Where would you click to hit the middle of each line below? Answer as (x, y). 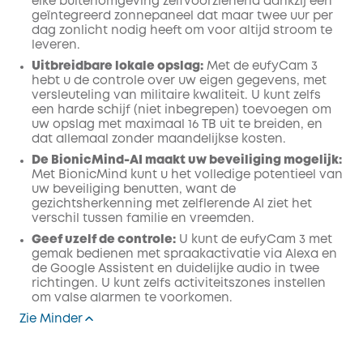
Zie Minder (51, 319)
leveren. (56, 45)
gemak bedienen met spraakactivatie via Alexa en (184, 254)
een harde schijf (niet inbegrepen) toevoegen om (181, 110)
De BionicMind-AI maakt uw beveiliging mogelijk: (187, 160)
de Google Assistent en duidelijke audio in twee (175, 269)
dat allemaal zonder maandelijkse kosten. (159, 139)
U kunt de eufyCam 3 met (254, 240)
